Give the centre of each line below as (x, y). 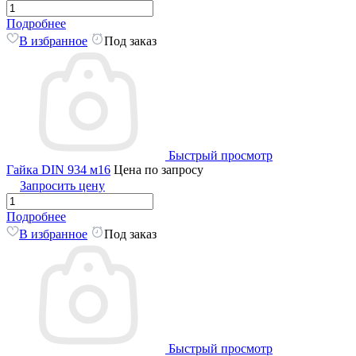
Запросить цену (62, 185)
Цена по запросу (159, 169)
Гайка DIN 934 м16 (58, 169)
